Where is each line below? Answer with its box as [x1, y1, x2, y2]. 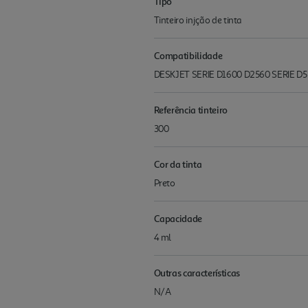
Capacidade [153, 212, 203, 225]
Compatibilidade [153, 49, 223, 62]
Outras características [153, 267, 240, 279]
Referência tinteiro [153, 104, 228, 116]
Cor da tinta [153, 158, 202, 170]
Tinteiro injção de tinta [153, 14, 243, 27]
